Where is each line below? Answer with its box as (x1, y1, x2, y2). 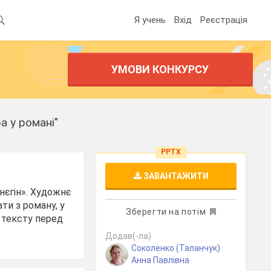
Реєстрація (200, 14, 247, 25)
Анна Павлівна (131, 255, 190, 265)
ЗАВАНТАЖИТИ (141, 171, 209, 181)
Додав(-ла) (105, 231, 152, 241)
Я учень (134, 14, 166, 25)
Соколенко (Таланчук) (131, 243, 221, 253)
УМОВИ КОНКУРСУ (111, 63, 209, 76)
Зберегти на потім (125, 207, 206, 217)
